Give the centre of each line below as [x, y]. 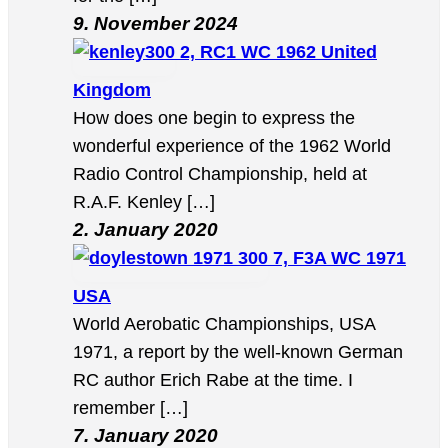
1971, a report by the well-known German [238, 352]
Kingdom [112, 90]
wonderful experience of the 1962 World [232, 146]
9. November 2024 [155, 24]
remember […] [130, 408]
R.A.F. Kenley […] [144, 202]
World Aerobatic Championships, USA [224, 324]
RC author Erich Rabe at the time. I [213, 380]
